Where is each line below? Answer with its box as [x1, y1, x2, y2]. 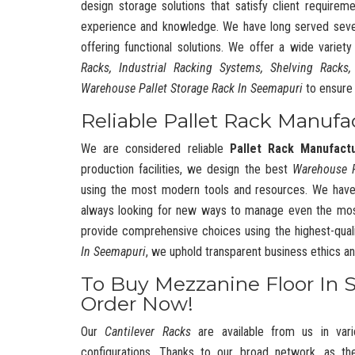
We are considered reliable [81, 141, 230, 156]
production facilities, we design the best [81, 162, 292, 177]
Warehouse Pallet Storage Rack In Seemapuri [81, 81, 303, 96]
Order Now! [81, 292, 193, 315]
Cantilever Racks [105, 324, 191, 339]
